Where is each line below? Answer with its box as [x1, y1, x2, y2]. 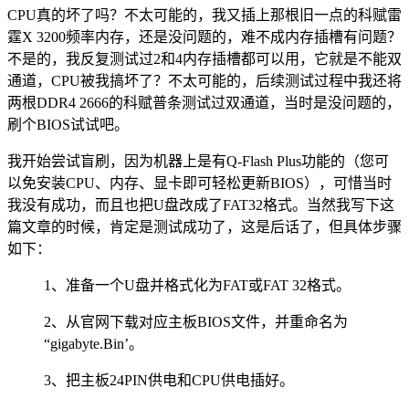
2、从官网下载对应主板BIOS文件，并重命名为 [44, 313, 348, 330]
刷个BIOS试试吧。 [7, 116, 129, 132]
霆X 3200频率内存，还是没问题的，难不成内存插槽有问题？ [7, 28, 402, 45]
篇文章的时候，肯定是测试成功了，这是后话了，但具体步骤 [7, 218, 402, 235]
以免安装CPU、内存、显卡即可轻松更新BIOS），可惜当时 [7, 174, 392, 191]
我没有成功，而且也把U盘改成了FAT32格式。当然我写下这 [7, 196, 394, 213]
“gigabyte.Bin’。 [44, 335, 143, 351]
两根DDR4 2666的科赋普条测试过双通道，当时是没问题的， [7, 94, 401, 110]
